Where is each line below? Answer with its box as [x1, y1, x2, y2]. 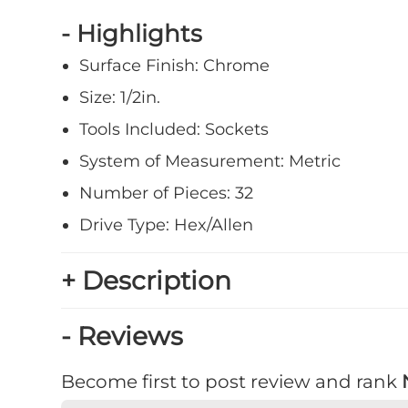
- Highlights [61, 19, 203, 49]
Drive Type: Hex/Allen [79, 215, 254, 236]
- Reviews [61, 321, 184, 352]
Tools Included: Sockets [79, 119, 270, 140]
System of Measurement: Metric [79, 151, 342, 172]
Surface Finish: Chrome [79, 56, 270, 76]
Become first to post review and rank [61, 371, 398, 393]
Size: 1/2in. [79, 87, 161, 108]
